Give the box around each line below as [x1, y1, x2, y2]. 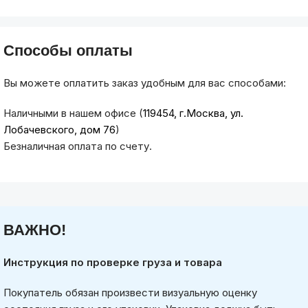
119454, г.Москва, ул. [143, 106, 243, 120]
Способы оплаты [3, 41, 133, 59]
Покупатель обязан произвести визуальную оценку [3, 285, 257, 299]
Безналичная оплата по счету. [3, 139, 152, 153]
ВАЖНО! [3, 221, 66, 239]
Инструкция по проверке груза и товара [3, 255, 222, 269]
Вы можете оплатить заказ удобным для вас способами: [3, 76, 286, 89]
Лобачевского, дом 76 [3, 122, 115, 136]
